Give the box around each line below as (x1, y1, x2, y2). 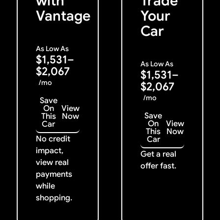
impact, (35, 145, 63, 156)
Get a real (140, 148, 176, 159)
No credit (35, 133, 70, 144)
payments (35, 168, 72, 179)
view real (35, 157, 69, 167)
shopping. (35, 192, 72, 203)
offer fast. (140, 160, 176, 171)
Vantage (35, 7, 90, 25)
